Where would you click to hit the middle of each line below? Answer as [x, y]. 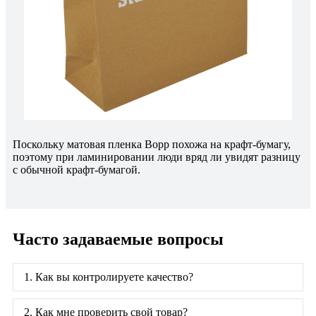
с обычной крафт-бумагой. [77, 169]
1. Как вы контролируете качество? [109, 276]
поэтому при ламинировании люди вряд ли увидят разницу [157, 157]
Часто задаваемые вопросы [118, 239]
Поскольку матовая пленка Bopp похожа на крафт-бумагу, [152, 144]
